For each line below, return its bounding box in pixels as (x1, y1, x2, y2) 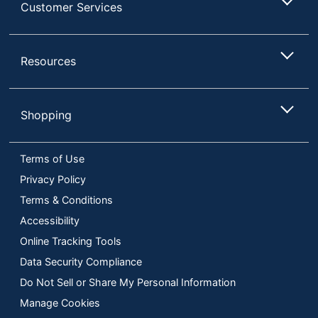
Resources (21, 53, 77, 68)
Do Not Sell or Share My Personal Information (20, 275, 236, 288)
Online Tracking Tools (20, 234, 121, 247)
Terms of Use (20, 152, 84, 165)
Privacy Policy (20, 172, 86, 185)
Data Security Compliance (20, 255, 142, 268)
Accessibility (20, 214, 79, 226)
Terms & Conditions (20, 193, 113, 206)
